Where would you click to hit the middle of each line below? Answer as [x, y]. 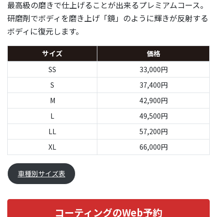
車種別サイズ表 [41, 174]
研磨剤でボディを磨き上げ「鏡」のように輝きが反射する [108, 18]
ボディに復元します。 [45, 31]
